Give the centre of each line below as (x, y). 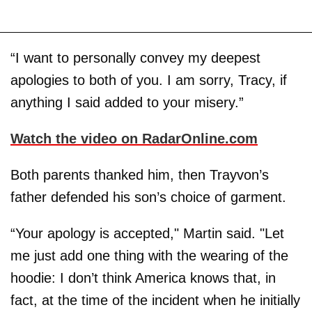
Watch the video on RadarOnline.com (134, 138)
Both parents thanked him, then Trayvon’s (140, 174)
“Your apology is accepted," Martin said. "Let (147, 233)
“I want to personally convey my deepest (135, 57)
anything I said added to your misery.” (127, 102)
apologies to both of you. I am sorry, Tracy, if (149, 80)
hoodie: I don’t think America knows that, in (143, 278)
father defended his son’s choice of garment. (148, 197)
